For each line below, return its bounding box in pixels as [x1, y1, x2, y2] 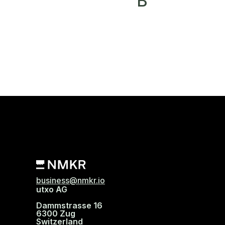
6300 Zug [36, 208, 75, 219]
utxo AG [36, 184, 67, 195]
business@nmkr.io [36, 175, 105, 186]
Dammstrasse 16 [36, 200, 102, 211]
